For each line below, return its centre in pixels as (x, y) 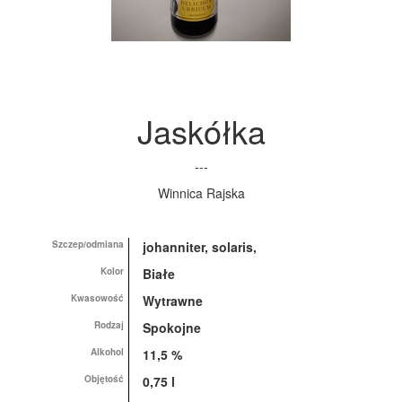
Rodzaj (109, 325)
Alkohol (108, 352)
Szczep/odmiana (88, 244)
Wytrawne (173, 301)
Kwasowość (98, 298)
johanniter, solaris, (200, 247)
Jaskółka (201, 131)
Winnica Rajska (201, 193)
